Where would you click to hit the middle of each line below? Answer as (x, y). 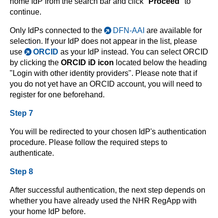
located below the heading (160, 62)
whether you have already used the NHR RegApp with (103, 200)
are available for (173, 30)
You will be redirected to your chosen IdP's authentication (108, 131)
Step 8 (21, 171)
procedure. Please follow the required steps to (89, 142)
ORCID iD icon (87, 62)
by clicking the (35, 62)
